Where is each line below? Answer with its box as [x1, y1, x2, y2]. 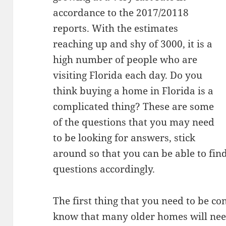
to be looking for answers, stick [53, 131, 196, 145]
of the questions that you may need [53, 116, 215, 129]
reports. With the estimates [53, 22, 179, 35]
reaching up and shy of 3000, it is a [53, 37, 213, 51]
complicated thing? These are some [53, 100, 214, 114]
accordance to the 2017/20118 [53, 6, 189, 20]
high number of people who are [53, 53, 198, 67]
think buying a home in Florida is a [53, 84, 214, 98]
